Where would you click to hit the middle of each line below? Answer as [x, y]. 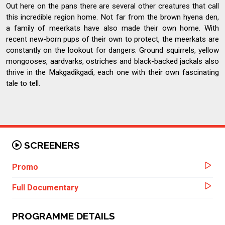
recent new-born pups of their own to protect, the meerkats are [113, 39]
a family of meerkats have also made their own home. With [113, 28]
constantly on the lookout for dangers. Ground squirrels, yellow [113, 50]
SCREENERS [51, 145]
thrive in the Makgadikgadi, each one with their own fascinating [113, 72]
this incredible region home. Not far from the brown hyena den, [113, 17]
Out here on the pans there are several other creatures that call [113, 6]
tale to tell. [23, 83]
